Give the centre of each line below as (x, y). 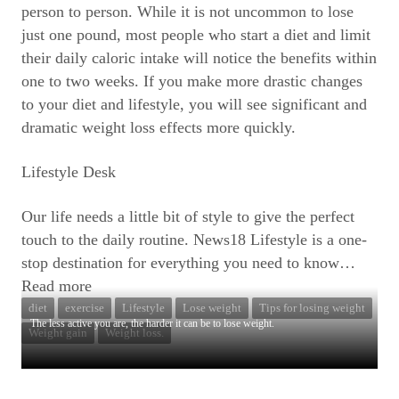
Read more (57, 286)
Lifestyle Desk (69, 172)
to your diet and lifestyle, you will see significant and (194, 104)
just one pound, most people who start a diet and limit (196, 35)
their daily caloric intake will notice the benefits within (199, 58)
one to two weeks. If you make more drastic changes (192, 81)
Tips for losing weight (312, 308)
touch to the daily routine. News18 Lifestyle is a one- (194, 240)
